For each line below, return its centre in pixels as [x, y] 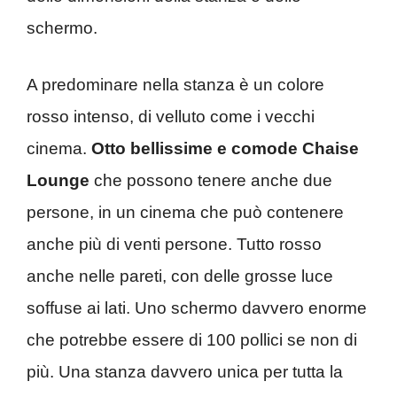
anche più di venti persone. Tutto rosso [174, 245]
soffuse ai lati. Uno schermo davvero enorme [197, 308]
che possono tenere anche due [211, 181]
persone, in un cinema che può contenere [185, 213]
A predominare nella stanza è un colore [175, 85]
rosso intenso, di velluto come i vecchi [171, 117]
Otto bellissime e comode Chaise [225, 149]
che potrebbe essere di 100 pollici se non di [192, 340]
